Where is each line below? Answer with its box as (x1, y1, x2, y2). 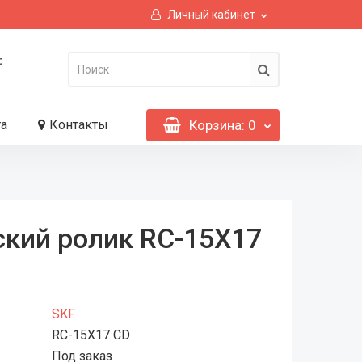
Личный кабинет (167, 8, 255, 21)
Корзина (188, 117, 242, 133)
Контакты (48, 117, 108, 133)
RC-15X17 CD (52, 327, 130, 343)
